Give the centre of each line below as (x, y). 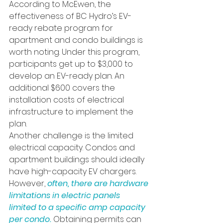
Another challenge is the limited (72, 135)
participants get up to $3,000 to (72, 64)
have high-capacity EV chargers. (74, 171)
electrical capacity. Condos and (73, 147)
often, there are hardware (99, 183)
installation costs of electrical (67, 100)
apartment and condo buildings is (77, 40)
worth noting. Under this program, (75, 52)
